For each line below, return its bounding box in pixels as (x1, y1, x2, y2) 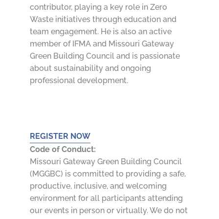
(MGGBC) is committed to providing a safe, (29, 169, 186, 179)
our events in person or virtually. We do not (29, 206, 188, 216)
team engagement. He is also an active (29, 27, 172, 37)
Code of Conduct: (29, 145, 96, 154)
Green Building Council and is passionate (29, 51, 180, 61)
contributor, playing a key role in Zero (29, 2, 167, 12)
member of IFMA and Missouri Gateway (29, 39, 174, 49)
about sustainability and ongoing (29, 64, 151, 73)
